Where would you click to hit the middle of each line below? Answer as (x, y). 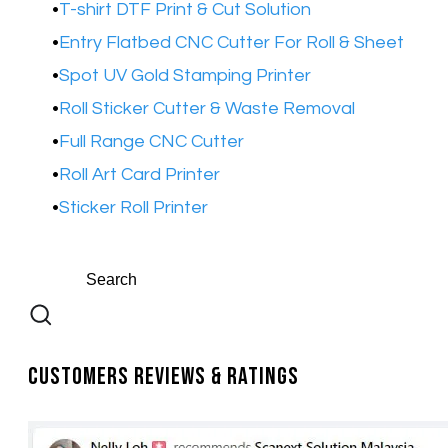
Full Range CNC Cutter (151, 141)
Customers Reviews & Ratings (163, 376)
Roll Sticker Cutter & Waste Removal (207, 108)
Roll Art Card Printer (141, 174)
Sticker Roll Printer (133, 207)
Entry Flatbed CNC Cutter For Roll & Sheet (231, 42)
